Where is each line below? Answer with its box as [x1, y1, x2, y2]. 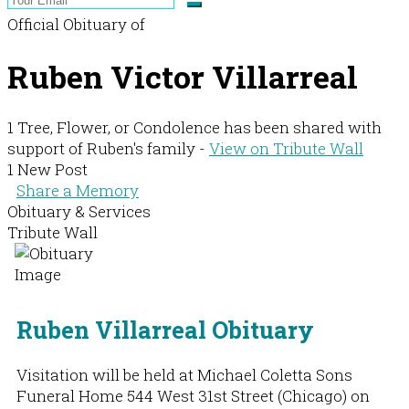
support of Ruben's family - [7, 138, 209, 160]
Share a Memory [16, 180, 139, 202]
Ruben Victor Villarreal [7, 55, 358, 97]
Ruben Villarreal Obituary [16, 313, 314, 345]
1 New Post [7, 159, 88, 181]
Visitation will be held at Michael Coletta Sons [16, 363, 352, 385]
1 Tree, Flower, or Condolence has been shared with [7, 117, 382, 139]
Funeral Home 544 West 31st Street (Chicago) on [16, 384, 370, 406]
